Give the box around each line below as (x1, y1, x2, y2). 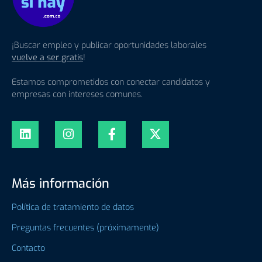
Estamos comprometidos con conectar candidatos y (12, 77, 210, 88)
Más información (12, 174, 109, 192)
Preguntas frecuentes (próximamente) (12, 222, 159, 233)
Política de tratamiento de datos (12, 201, 134, 213)
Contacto (12, 242, 45, 254)
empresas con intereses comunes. (12, 89, 143, 101)
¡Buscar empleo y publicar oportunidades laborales (12, 40, 206, 51)
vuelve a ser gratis (12, 52, 83, 64)
